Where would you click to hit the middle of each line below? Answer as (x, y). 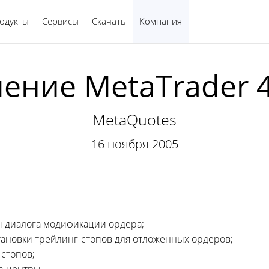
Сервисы (60, 21)
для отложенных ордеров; (173, 239)
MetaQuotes (134, 119)
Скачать (109, 21)
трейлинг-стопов (74, 239)
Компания (161, 21)
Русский (202, 21)
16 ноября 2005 (134, 144)
